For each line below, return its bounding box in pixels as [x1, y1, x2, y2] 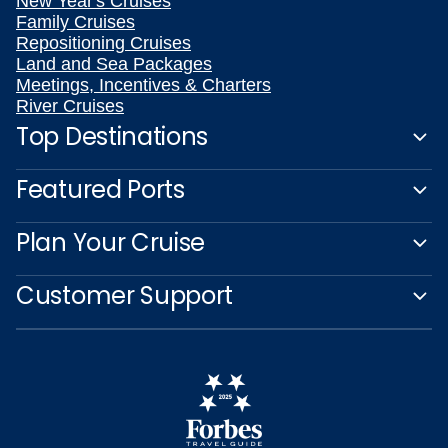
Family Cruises [16, 12, 135, 32]
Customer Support [16, 279, 234, 312]
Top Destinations [16, 120, 209, 153]
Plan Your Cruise [16, 226, 206, 259]
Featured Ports [16, 173, 185, 206]
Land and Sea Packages [16, 54, 212, 74]
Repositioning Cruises [16, 33, 191, 53]
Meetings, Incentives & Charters [16, 75, 271, 95]
